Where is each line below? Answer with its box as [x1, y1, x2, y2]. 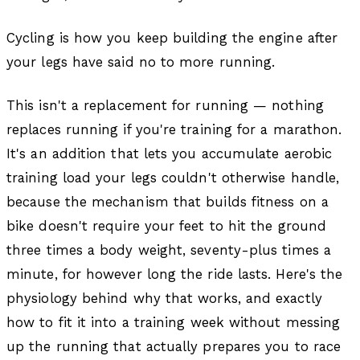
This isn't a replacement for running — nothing [6, 96, 324, 113]
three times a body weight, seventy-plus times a [6, 241, 331, 258]
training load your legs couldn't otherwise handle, [6, 169, 340, 186]
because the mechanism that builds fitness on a [6, 193, 329, 210]
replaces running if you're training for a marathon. [6, 121, 342, 137]
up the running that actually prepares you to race [6, 337, 342, 354]
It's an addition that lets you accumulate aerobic [6, 145, 333, 162]
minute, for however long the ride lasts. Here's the [6, 265, 343, 282]
